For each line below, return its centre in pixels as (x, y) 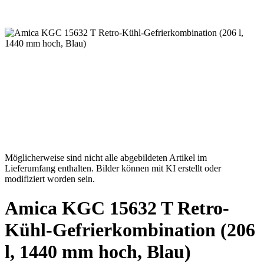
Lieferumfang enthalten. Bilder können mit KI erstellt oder (113, 169)
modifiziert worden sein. (50, 179)
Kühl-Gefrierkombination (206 (130, 230)
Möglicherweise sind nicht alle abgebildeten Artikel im (106, 158)
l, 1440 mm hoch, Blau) (98, 251)
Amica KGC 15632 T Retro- (117, 208)
